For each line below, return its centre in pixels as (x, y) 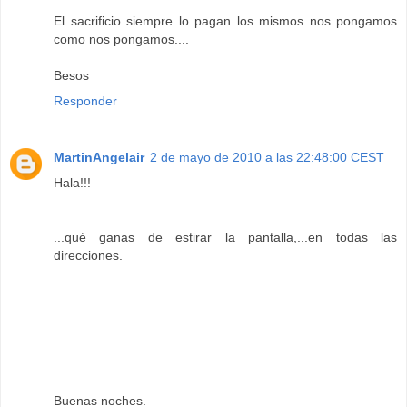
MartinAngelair (99, 158)
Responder (85, 101)
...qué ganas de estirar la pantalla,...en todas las (225, 238)
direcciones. (88, 256)
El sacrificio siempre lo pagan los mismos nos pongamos (225, 21)
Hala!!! (72, 183)
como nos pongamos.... (121, 40)
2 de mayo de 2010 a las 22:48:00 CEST (267, 158)
